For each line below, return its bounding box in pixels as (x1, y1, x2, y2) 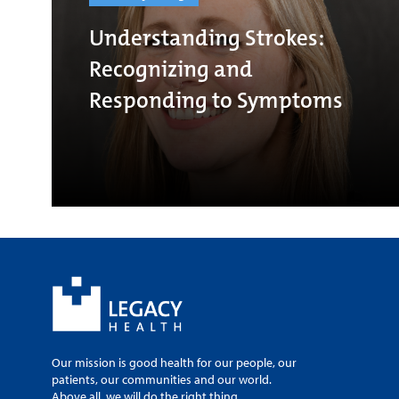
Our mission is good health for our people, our (52, 354, 297, 371)
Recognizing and (89, 53, 253, 84)
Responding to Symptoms (89, 85, 343, 115)
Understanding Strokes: (89, 22, 324, 53)
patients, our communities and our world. (52, 371, 272, 388)
